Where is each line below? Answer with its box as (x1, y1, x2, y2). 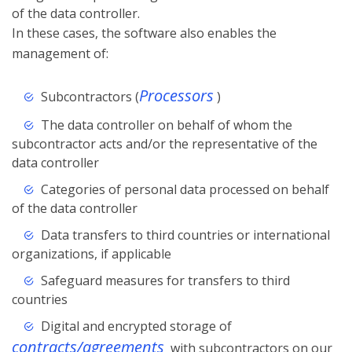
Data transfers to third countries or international (40, 226, 330, 244)
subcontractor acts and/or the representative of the (12, 135, 317, 153)
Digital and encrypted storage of (40, 317, 232, 335)
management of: (12, 45, 108, 63)
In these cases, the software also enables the (12, 24, 277, 42)
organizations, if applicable (12, 245, 171, 263)
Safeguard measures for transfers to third (40, 272, 290, 290)
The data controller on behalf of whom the (40, 116, 292, 134)
